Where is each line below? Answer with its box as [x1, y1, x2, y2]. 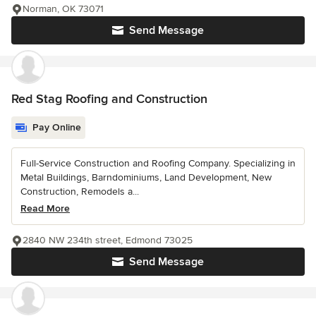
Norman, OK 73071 [23, 3, 104, 16]
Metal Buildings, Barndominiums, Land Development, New [20, 171, 272, 184]
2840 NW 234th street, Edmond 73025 [23, 234, 193, 247]
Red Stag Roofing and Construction [11, 91, 207, 107]
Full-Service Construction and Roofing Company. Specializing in [20, 157, 296, 170]
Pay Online [32, 121, 81, 134]
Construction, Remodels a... [20, 186, 139, 198]
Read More [20, 202, 70, 215]
